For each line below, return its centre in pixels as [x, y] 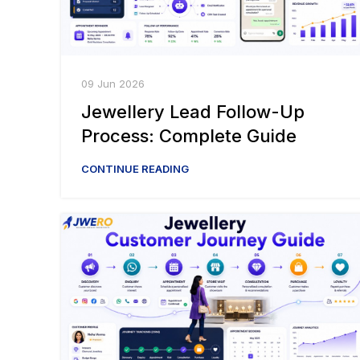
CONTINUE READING [135, 169]
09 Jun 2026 [113, 84]
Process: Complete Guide [189, 136]
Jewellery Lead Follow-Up [193, 112]
